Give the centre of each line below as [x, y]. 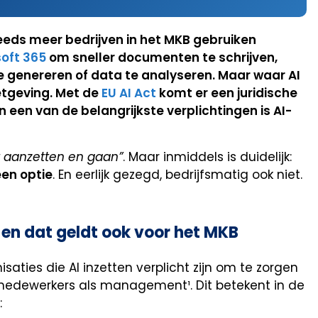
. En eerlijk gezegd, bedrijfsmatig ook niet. [177, 174]
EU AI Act [129, 93]
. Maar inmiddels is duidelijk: [207, 157]
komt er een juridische [227, 93]
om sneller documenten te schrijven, [162, 58]
